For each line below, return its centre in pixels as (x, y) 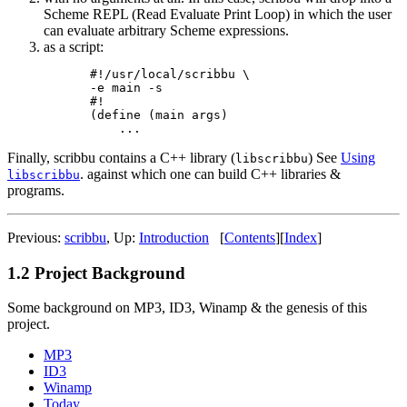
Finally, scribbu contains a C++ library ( (121, 157)
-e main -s (127, 87)
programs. (36, 190)
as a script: (74, 46)
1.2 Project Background (96, 273)
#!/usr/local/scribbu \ (170, 74)
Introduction (174, 237)
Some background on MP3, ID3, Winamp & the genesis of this (187, 308)
